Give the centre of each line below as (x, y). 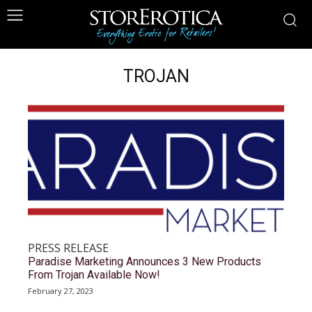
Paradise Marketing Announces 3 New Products (145, 262)
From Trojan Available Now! (94, 275)
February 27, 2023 (61, 291)
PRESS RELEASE (68, 248)
